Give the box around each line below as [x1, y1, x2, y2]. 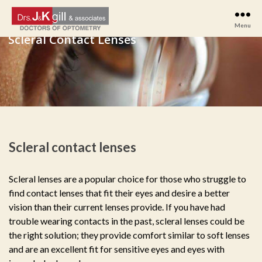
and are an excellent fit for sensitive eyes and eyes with [9, 243, 225, 255]
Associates [11, 114, 65, 127]
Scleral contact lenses [9, 139, 136, 156]
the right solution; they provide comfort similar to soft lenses [9, 229, 250, 241]
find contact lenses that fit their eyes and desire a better [9, 187, 230, 199]
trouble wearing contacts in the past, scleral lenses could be [9, 215, 244, 227]
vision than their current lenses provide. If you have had [9, 201, 225, 213]
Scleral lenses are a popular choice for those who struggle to [9, 173, 246, 185]
